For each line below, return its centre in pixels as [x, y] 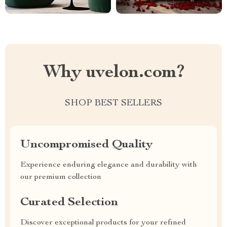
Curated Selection [69, 203]
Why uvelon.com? [113, 73]
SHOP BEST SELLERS [113, 103]
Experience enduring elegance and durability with [109, 165]
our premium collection [61, 177]
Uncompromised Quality [86, 145]
